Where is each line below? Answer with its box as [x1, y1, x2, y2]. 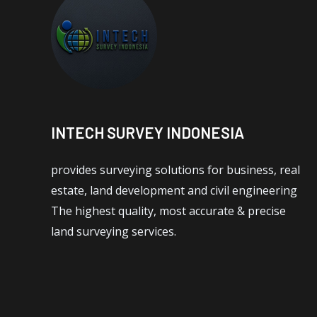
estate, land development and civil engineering [51, 182, 297, 198]
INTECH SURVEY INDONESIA [51, 122, 244, 142]
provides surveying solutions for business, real [51, 161, 300, 178]
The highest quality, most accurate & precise [51, 202, 286, 219]
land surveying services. [51, 223, 176, 239]
